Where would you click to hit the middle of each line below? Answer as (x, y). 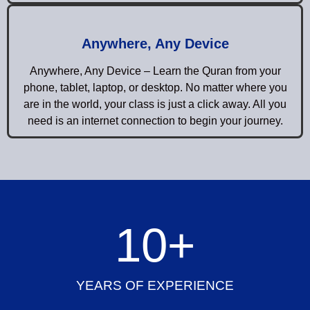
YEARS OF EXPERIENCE (155, 285)
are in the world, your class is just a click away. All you (155, 104)
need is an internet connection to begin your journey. (155, 120)
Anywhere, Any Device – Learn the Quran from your (155, 71)
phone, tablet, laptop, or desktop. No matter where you (155, 87)
